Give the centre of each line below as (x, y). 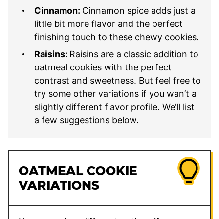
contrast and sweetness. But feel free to (118, 81)
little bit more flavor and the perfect (109, 24)
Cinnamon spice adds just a (139, 11)
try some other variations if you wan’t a (115, 94)
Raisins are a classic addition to (134, 54)
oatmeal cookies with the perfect (103, 67)
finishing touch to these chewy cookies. (117, 37)
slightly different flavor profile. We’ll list (114, 107)
